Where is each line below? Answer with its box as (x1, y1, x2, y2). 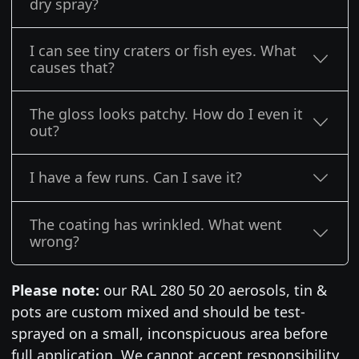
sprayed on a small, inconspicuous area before (10, 324, 328, 344)
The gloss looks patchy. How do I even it (30, 103, 303, 123)
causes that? (30, 57, 115, 77)
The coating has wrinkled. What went (30, 215, 282, 235)
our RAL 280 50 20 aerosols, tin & (99, 280, 327, 301)
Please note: (10, 280, 99, 301)
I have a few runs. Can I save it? (30, 167, 242, 188)
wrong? (30, 232, 79, 252)
